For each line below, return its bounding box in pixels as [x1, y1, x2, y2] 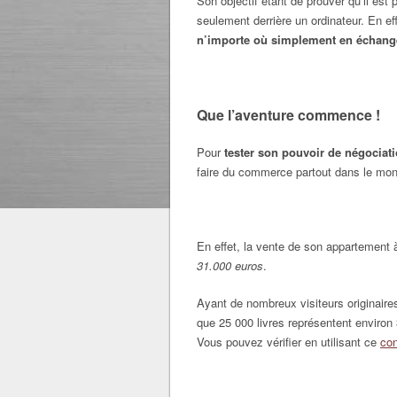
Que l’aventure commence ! [197, 105, 380, 125]
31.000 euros [197, 257, 263, 274]
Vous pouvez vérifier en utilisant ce [197, 333, 380, 350]
